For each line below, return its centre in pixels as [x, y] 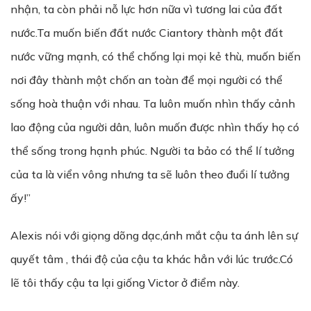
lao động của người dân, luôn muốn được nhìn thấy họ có [155, 127]
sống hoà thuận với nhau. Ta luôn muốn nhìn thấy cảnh [153, 103]
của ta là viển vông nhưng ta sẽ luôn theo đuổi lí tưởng [150, 174]
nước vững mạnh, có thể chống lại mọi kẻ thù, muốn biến [155, 56]
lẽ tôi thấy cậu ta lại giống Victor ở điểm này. [125, 283]
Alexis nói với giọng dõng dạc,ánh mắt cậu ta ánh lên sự [154, 235]
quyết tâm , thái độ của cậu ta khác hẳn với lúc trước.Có [152, 259]
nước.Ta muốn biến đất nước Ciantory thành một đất [147, 33]
